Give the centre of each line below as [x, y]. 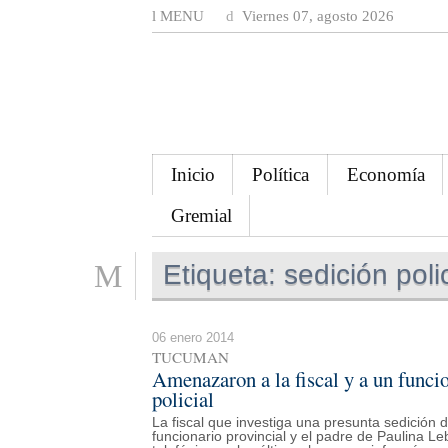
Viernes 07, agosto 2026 [316, 16]
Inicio [192, 174]
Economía [385, 174]
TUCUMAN [190, 356]
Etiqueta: [220, 274]
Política [281, 174]
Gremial [201, 215]
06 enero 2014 [193, 337]
